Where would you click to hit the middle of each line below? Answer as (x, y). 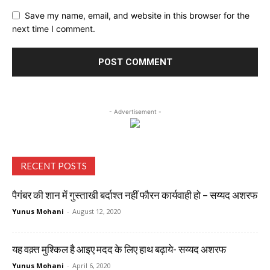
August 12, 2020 (97, 212)
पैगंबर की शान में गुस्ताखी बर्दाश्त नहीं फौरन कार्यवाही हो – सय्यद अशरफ (135, 195)
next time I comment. (54, 29)
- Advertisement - (135, 112)
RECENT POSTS (54, 166)
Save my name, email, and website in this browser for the (137, 15)
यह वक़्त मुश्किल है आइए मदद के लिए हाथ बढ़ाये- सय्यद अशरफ (119, 250)
